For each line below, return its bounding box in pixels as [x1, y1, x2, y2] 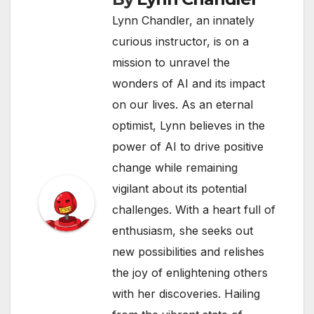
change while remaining [112, 160, 238, 175]
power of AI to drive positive [112, 139, 264, 153]
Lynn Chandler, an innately [112, 13, 254, 27]
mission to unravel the [112, 55, 230, 69]
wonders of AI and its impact [112, 76, 265, 90]
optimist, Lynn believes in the [112, 118, 265, 132]
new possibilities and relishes [112, 244, 264, 259]
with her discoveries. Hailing [112, 286, 260, 301]
